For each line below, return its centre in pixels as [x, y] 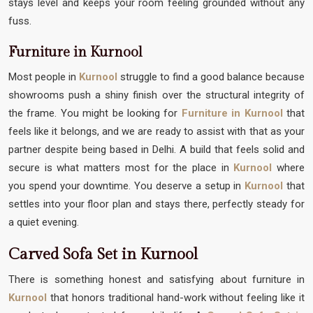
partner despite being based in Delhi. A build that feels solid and [156, 149]
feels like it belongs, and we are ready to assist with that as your [156, 131]
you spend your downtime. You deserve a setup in [125, 185]
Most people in [44, 77]
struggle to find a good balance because [212, 77]
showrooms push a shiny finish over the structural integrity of [156, 95]
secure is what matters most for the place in [121, 167]
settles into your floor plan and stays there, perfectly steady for [156, 204]
